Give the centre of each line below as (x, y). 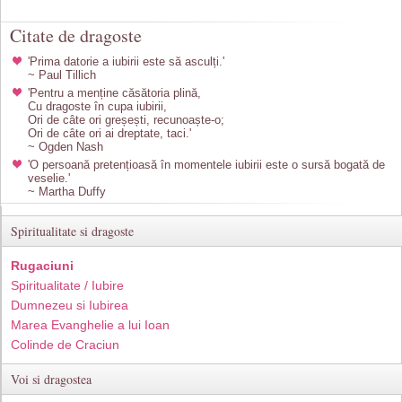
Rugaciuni (42, 265)
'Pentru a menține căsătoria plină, (114, 92)
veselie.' (49, 178)
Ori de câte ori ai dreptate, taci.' (109, 133)
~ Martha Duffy (67, 191)
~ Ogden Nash (66, 146)
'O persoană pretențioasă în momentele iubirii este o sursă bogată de (206, 164)
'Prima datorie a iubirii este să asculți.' (126, 61)
